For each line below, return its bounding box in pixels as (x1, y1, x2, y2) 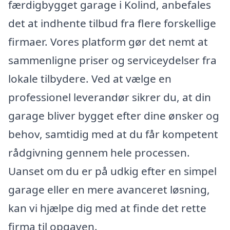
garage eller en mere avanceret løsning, (8, 182, 210, 197)
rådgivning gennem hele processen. (8, 145, 190, 160)
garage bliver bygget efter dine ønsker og (8, 108, 219, 123)
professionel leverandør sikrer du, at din (8, 89, 211, 104)
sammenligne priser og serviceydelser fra (8, 52, 217, 67)
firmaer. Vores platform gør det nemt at (8, 34, 208, 49)
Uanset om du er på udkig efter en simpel (8, 163, 217, 178)
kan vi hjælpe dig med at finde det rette (8, 200, 206, 215)
